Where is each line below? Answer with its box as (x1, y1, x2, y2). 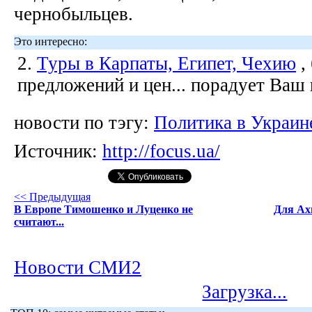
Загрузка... (202, 281, 288, 302)
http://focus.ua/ (102, 141, 220, 162)
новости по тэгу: (14, 112, 154, 133)
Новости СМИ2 (14, 257, 141, 278)
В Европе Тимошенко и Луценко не (14, 203, 193, 215)
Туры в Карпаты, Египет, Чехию (37, 52, 296, 74)
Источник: (14, 141, 97, 162)
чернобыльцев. (14, 3, 133, 24)
